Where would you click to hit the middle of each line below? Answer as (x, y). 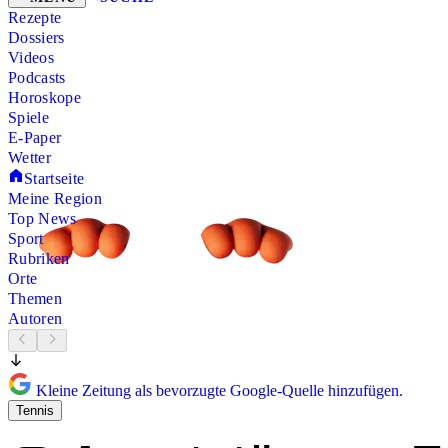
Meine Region (55, 199)
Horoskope (44, 98)
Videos (31, 58)
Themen (35, 299)
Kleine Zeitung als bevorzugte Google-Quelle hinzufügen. (217, 390)
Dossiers (36, 38)
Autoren (35, 319)
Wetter (29, 158)
